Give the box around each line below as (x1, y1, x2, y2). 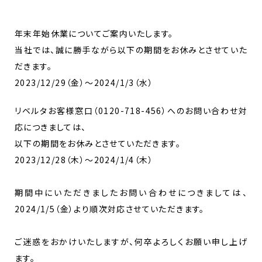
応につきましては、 (15, 120, 87, 133)
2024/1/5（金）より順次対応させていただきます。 (15, 202, 205, 215)
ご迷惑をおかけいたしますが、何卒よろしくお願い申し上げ (15, 235, 247, 247)
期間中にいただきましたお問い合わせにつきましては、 (15, 186, 247, 198)
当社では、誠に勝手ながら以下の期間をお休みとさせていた (15, 43, 247, 56)
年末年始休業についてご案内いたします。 (15, 27, 174, 39)
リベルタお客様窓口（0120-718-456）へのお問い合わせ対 (15, 104, 247, 116)
